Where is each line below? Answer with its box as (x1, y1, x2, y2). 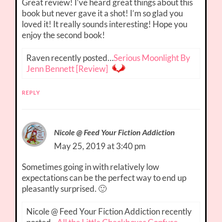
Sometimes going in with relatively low (22, 162, 160, 172)
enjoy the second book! (22, 30, 106, 41)
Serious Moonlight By (113, 53, 191, 63)
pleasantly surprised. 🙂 (22, 183, 107, 194)
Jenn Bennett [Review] (26, 63, 109, 74)
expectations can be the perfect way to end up (22, 172, 187, 183)
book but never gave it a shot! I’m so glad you (22, 8, 183, 19)
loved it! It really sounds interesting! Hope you (22, 19, 188, 30)
